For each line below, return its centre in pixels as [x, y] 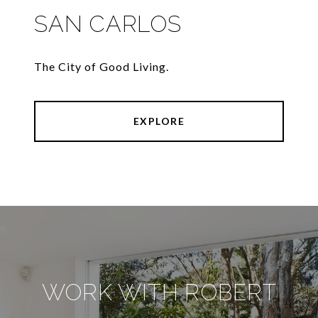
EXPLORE [159, 121]
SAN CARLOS [108, 24]
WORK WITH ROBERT [159, 292]
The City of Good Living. [102, 67]
